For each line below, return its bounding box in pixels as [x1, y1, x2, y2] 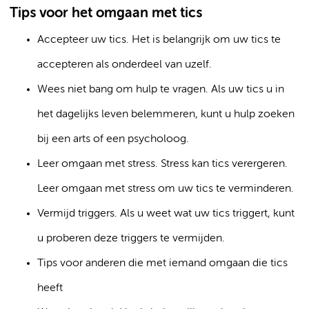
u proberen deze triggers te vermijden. [37, 233, 225, 244]
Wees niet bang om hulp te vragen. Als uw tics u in [37, 84, 284, 95]
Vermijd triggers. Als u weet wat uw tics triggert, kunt [37, 208, 295, 219]
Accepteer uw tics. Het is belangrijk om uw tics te [37, 34, 281, 46]
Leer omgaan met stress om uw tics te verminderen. [37, 183, 294, 195]
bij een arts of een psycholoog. [37, 134, 189, 145]
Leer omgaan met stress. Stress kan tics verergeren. [37, 159, 288, 170]
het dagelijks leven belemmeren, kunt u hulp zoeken [37, 109, 295, 120]
